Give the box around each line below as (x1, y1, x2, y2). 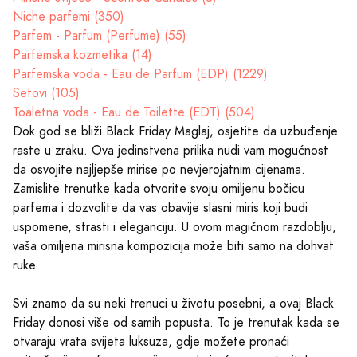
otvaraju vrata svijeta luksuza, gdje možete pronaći (13, 332, 289, 351)
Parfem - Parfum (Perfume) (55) (13, 26, 186, 45)
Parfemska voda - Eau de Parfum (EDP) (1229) (13, 65, 268, 83)
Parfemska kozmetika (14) (13, 45, 152, 64)
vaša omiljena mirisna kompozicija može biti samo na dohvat (13, 237, 334, 255)
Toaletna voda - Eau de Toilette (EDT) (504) (13, 103, 255, 121)
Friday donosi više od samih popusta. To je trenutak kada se (13, 313, 339, 331)
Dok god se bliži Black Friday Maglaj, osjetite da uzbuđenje (13, 122, 338, 140)
